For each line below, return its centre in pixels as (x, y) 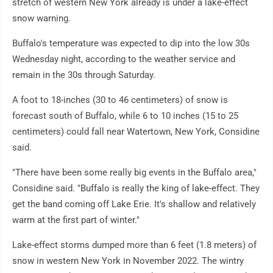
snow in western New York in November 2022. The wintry (128, 261)
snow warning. (41, 18)
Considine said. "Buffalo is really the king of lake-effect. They (136, 188)
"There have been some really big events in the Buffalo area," (134, 172)
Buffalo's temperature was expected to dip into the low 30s (131, 43)
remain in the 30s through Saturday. (84, 75)
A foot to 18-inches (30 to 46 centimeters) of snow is (120, 100)
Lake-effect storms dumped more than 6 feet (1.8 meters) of (134, 245)
